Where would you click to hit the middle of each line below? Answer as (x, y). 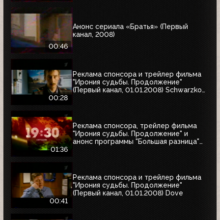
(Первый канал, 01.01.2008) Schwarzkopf (141, 90)
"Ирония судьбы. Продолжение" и (130, 133)
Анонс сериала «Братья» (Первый (130, 26)
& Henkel (88, 97)
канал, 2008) (94, 34)
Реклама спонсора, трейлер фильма (135, 125)
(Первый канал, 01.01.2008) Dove (128, 193)
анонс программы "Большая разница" (136, 141)
